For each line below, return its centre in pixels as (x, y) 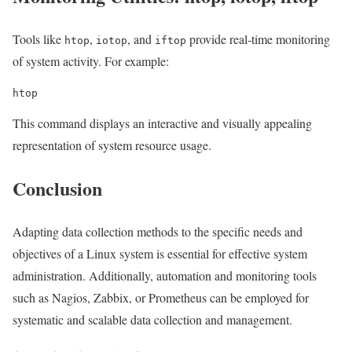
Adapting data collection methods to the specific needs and (158, 231)
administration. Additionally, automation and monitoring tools (165, 275)
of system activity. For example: (91, 61)
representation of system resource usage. (112, 145)
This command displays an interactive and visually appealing (162, 123)
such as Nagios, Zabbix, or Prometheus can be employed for (161, 297)
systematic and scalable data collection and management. (152, 319)
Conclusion (57, 189)
